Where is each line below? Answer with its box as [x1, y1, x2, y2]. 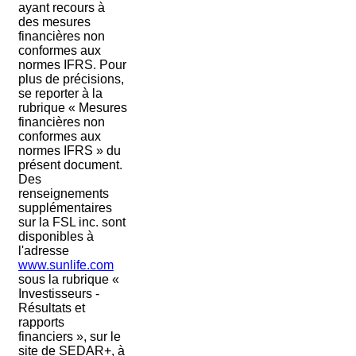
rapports [17, 315, 64, 329]
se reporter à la [17, 87, 103, 100]
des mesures [17, 15, 91, 29]
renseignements [17, 187, 109, 200]
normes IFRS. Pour [17, 58, 126, 72]
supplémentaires [17, 201, 112, 215]
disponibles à [17, 230, 94, 243]
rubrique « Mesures [17, 101, 127, 114]
